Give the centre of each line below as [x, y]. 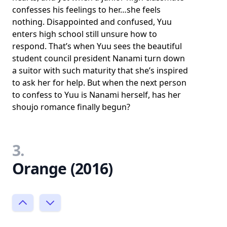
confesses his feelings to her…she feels [86, 9]
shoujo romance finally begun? [71, 107]
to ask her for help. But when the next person [99, 82]
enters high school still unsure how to [85, 34]
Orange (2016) [63, 168]
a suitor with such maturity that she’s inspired [100, 70]
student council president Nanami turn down [99, 58]
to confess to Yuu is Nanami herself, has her [97, 94]
